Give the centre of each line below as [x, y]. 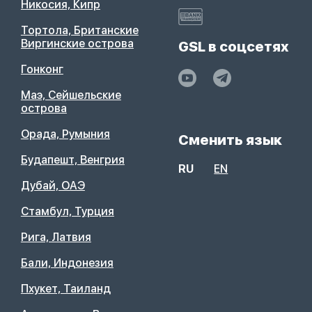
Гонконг [42, 70]
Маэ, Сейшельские [71, 95]
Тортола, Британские [79, 31]
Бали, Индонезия [67, 263]
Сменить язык [231, 140]
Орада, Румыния [65, 134]
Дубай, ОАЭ [53, 186]
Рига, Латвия [56, 237]
